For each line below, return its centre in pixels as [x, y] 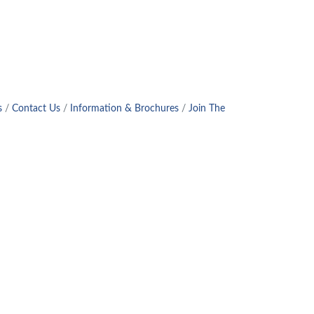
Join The [207, 109]
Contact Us [36, 109]
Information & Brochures [124, 109]
